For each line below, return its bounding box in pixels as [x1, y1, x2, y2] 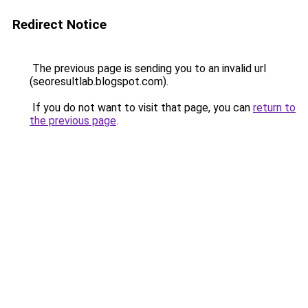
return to [253, 101, 296, 114]
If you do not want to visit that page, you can [30, 101, 253, 114]
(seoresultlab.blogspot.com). [30, 75, 168, 88]
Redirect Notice [12, 16, 107, 32]
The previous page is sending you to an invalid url [30, 62, 266, 75]
